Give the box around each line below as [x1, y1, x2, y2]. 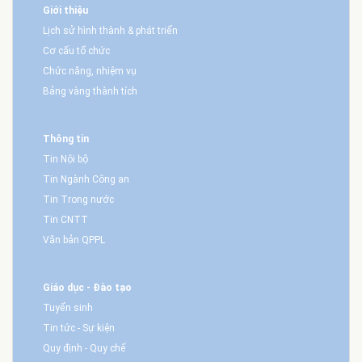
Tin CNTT [43, 214, 89, 225]
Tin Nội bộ [43, 154, 89, 165]
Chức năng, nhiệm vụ [43, 65, 137, 77]
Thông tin [43, 133, 90, 145]
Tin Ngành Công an [43, 174, 130, 185]
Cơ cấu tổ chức [43, 44, 111, 57]
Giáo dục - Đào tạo [43, 282, 133, 294]
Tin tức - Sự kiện [43, 322, 116, 335]
